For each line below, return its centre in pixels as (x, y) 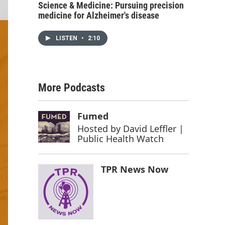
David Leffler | (153, 129)
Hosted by (100, 129)
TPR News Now (135, 170)
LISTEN (67, 38)
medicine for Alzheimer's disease (99, 16)
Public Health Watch (120, 139)
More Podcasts (72, 88)
